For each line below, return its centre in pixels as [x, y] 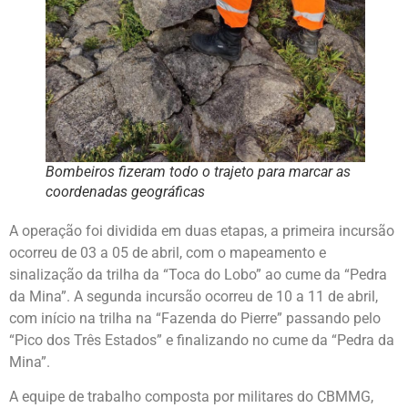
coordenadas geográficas [125, 191]
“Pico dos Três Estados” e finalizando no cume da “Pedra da [202, 340]
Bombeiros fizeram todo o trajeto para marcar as [198, 171]
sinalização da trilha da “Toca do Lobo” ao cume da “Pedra [198, 274]
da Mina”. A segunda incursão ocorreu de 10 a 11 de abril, [194, 296]
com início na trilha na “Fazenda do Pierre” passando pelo [195, 318]
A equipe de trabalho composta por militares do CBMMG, [191, 397]
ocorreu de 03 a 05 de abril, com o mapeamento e [168, 252]
